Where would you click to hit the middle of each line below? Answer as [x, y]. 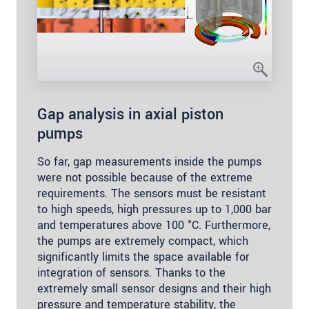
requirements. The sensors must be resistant [152, 194]
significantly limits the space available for [143, 257]
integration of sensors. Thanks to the [131, 273]
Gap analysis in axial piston [130, 115]
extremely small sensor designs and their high [154, 289]
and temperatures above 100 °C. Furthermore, [154, 226]
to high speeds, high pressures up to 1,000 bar [154, 210]
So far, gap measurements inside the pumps [149, 162]
